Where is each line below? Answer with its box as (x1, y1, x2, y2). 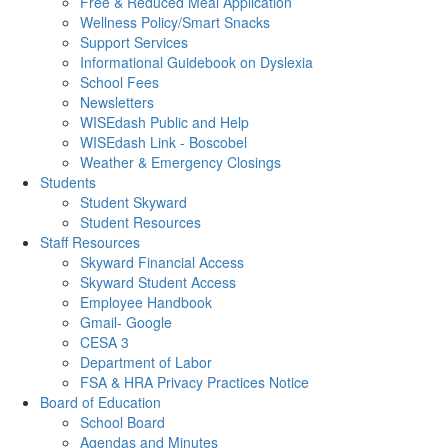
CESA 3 (80, 332, 129, 352)
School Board (80, 412, 165, 432)
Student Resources (80, 212, 201, 232)
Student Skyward (80, 192, 187, 212)
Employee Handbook (80, 292, 212, 312)
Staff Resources (40, 232, 140, 252)
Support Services (80, 32, 188, 52)
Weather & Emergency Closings (80, 152, 281, 172)
